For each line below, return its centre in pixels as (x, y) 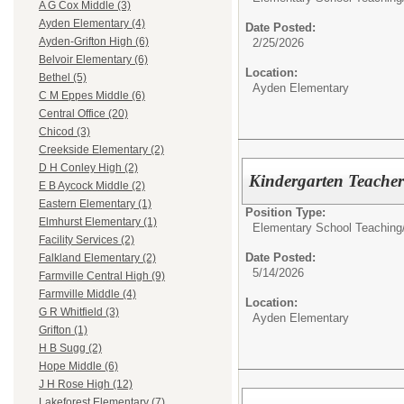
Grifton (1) (63, 331)
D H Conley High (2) (88, 168)
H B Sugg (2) (70, 349)
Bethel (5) (63, 78)
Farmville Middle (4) (87, 294)
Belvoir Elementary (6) (93, 60)
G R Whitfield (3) (79, 312)
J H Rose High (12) (86, 385)
